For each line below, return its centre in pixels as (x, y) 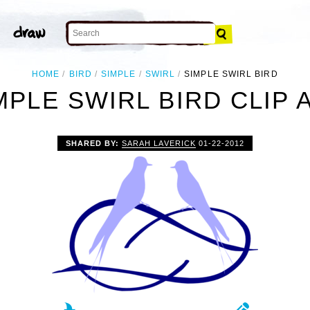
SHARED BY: (94, 143)
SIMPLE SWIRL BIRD (231, 74)
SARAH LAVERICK (159, 143)
